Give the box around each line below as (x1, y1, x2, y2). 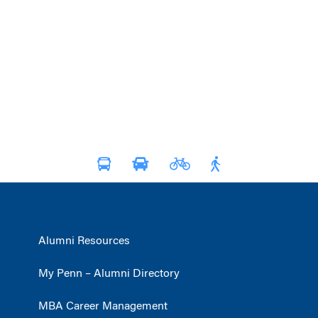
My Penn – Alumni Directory (38, 268, 180, 280)
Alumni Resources (38, 235, 130, 247)
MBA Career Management (38, 300, 168, 312)
